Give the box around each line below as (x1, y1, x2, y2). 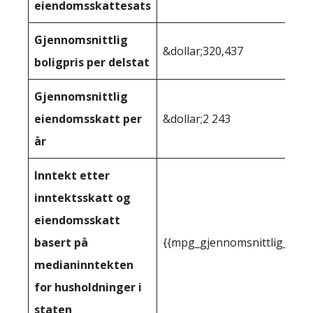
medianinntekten (34, 257, 133, 272)
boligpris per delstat (34, 54, 150, 70)
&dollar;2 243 (163, 111, 231, 126)
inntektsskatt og (34, 190, 131, 205)
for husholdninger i (34, 279, 142, 295)
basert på (34, 235, 88, 250)
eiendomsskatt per (34, 111, 142, 126)
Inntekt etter (34, 168, 110, 183)
